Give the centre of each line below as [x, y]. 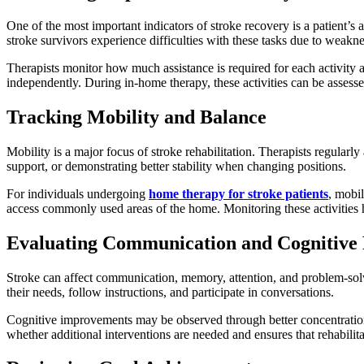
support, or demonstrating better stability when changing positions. [176, 166]
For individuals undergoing [78, 193]
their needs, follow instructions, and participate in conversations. [170, 292]
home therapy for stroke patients [238, 193]
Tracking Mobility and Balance [136, 117]
